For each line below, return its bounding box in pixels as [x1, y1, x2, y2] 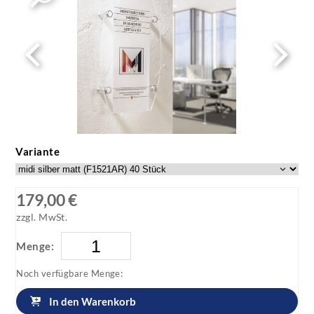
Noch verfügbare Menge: [16, 268, 123, 280]
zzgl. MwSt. [16, 212, 68, 224]
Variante [15, 144, 60, 158]
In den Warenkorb [49, 295, 137, 308]
